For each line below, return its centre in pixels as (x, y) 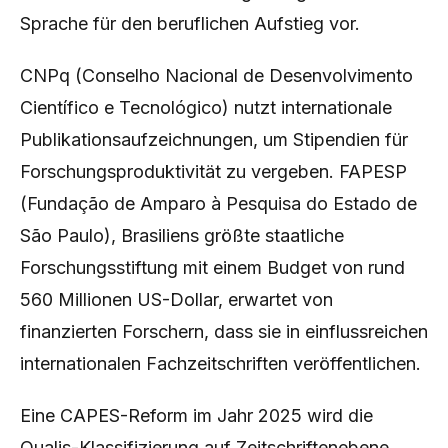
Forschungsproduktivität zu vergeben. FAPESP (213, 171)
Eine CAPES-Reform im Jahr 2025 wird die (196, 415)
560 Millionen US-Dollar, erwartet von (176, 299)
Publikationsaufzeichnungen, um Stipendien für (214, 139)
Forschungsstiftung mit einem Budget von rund (212, 267)
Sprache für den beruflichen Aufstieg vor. (190, 23)
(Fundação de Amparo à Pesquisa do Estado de (218, 203)
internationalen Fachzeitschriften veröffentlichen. (220, 363)
